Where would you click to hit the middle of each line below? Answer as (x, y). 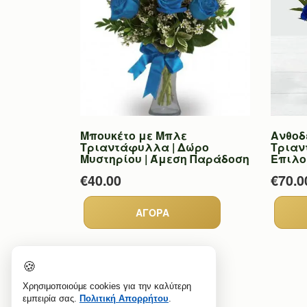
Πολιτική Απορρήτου (124, 298)
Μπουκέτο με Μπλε (134, 135)
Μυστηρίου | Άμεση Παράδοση (165, 158)
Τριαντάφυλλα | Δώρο (145, 147)
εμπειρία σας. (51, 298)
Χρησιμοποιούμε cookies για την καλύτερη (107, 286)
